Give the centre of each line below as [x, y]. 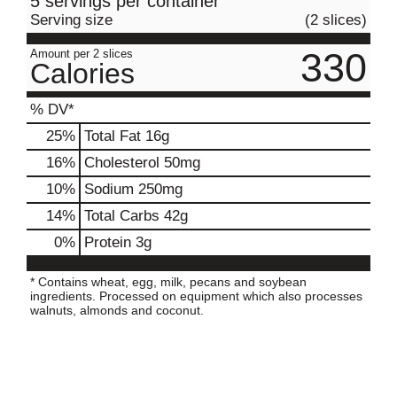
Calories [82, 73]
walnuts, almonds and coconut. [117, 310]
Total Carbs [122, 215]
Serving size [71, 19]
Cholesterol [122, 162]
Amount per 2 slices [82, 53]
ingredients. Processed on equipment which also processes [196, 296]
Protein [108, 242]
